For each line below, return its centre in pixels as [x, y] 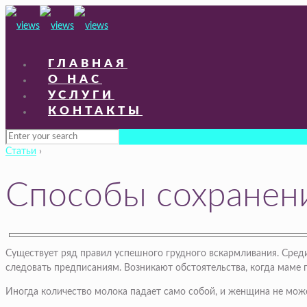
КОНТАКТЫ [95, 111]
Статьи [21, 151]
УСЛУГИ [81, 95]
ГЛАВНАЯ [88, 63]
